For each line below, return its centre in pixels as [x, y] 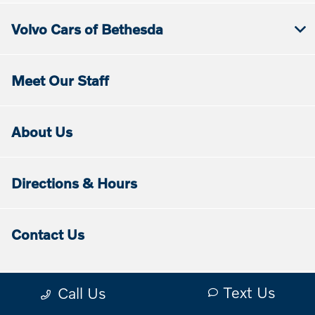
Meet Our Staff [60, 81]
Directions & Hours [74, 183]
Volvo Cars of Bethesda [87, 29]
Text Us [249, 292]
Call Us [82, 293]
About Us [42, 132]
